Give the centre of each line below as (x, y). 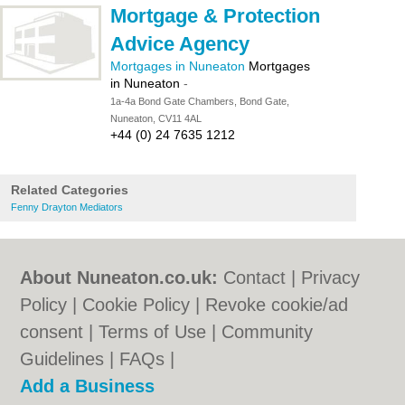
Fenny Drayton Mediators (67, 207)
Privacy (331, 278)
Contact (255, 278)
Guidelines (62, 359)
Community (268, 332)
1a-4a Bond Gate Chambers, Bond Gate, (200, 101)
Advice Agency (180, 44)
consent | (60, 332)
